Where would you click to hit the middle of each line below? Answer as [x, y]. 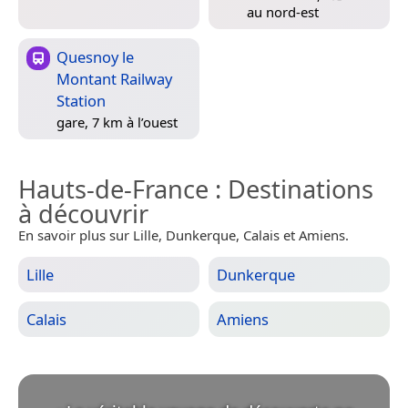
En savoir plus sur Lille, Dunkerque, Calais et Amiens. [184, 235]
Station [81, 101]
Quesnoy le [95, 57]
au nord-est [283, 12]
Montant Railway [114, 79]
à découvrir [83, 214]
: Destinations [291, 189]
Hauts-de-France [113, 189]
